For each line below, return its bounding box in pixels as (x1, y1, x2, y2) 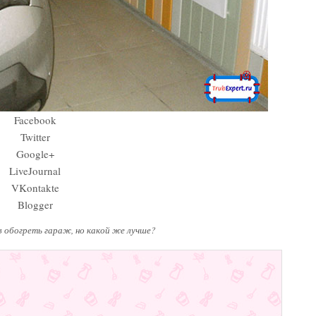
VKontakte (11, 180, 59, 195)
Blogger (17, 197, 53, 212)
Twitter (20, 129, 50, 144)
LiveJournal (9, 163, 61, 178)
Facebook (13, 112, 56, 127)
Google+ (16, 146, 54, 161)
